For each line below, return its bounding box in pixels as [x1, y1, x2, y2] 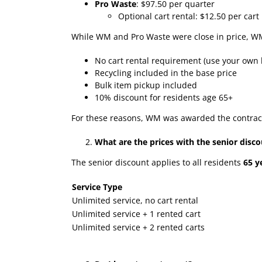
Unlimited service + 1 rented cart [72, 208, 201, 219]
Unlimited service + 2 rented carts [72, 221, 205, 233]
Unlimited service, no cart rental [72, 194, 198, 206]
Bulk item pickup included [95, 79, 197, 91]
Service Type [72, 181, 122, 192]
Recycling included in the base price [95, 67, 237, 78]
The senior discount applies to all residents [71, 156, 243, 168]
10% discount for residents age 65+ [95, 91, 233, 103]
